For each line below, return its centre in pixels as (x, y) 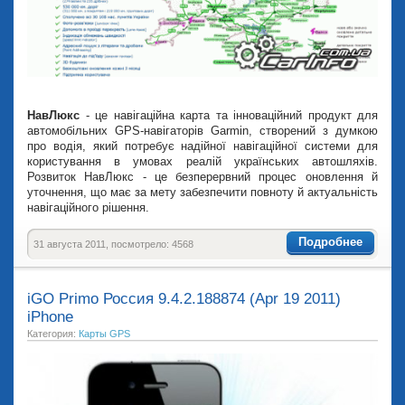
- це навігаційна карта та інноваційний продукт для (231, 115)
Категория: (53, 333)
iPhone (50, 316)
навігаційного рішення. (88, 207)
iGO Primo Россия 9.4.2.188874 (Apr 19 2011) (184, 298)
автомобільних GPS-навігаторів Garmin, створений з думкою (202, 130)
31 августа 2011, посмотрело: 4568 (113, 244)
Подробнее (330, 242)
